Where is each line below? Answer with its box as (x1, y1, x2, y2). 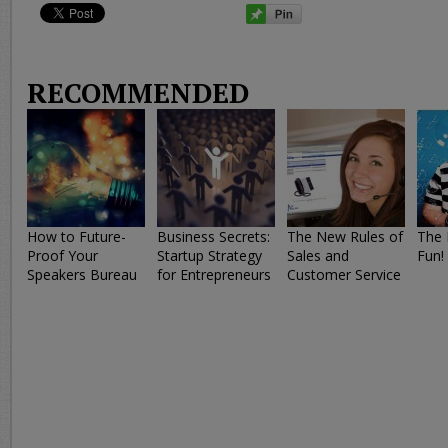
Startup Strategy (157, 246, 262, 265)
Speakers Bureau (27, 265, 137, 284)
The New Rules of (287, 227, 403, 246)
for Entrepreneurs (157, 265, 271, 284)
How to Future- (27, 227, 126, 246)
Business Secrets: (157, 227, 270, 246)
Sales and (287, 246, 349, 265)
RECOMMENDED (27, 74, 249, 111)
